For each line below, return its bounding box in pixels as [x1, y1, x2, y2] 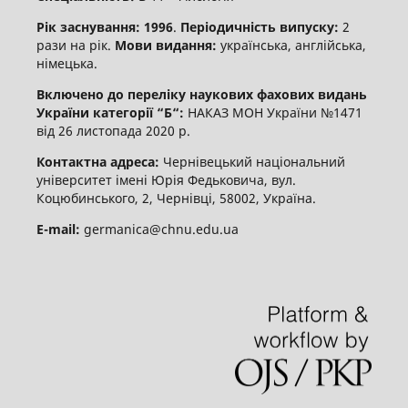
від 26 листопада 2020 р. [36, 121, 190, 139]
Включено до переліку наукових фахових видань [36, 85, 367, 103]
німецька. [36, 54, 97, 72]
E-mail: [36, 219, 80, 238]
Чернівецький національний [162, 152, 345, 170]
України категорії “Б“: [36, 103, 188, 121]
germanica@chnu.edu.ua [79, 219, 239, 238]
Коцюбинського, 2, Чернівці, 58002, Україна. [36, 189, 316, 207]
